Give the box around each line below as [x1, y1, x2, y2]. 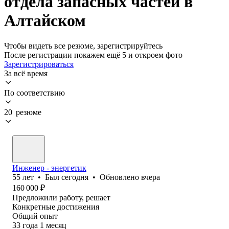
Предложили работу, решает [12, 193, 110, 202]
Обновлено [100, 172, 141, 181]
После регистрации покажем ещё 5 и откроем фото [4, 50, 182, 59]
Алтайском [4, 11, 86, 30]
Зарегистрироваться [4, 59, 74, 68]
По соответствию [4, 88, 65, 97]
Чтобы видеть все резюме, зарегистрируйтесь [4, 41, 163, 50]
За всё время [4, 68, 48, 78]
